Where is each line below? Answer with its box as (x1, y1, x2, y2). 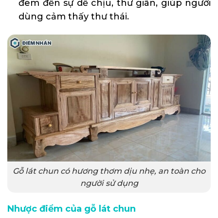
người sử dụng (80, 178, 138, 188)
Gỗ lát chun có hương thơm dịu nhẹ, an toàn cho (13, 166, 205, 176)
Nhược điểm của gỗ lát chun (7, 203, 136, 214)
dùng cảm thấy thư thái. (18, 11, 129, 22)
